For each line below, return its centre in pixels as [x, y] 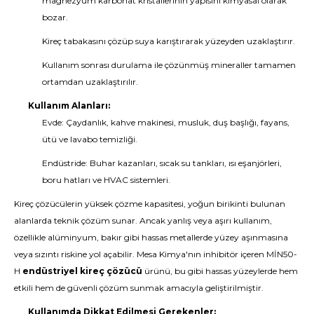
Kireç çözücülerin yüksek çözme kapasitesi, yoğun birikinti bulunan [150, 204]
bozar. [55, 17]
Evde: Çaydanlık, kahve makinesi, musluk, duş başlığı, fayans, [166, 122]
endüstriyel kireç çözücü [82, 271]
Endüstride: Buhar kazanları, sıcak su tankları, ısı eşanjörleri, [162, 163]
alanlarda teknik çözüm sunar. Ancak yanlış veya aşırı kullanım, [143, 220]
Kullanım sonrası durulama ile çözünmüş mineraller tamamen [169, 65]
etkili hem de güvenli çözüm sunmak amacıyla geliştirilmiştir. [139, 288]
